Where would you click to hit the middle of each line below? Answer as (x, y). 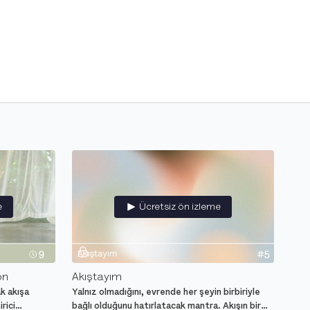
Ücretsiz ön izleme (180, 206)
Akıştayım (97, 277)
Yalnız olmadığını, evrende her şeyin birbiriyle (166, 292)
